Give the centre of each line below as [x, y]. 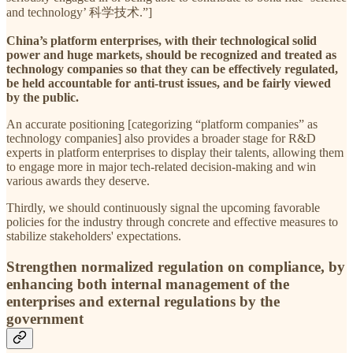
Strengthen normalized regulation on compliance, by [176, 267]
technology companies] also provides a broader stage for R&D [161, 139]
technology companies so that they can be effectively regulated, [172, 69]
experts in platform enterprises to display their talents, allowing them [175, 153]
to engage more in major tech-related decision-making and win [161, 167]
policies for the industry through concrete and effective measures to [172, 222]
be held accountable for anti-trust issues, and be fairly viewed [169, 84]
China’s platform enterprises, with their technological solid [162, 41]
